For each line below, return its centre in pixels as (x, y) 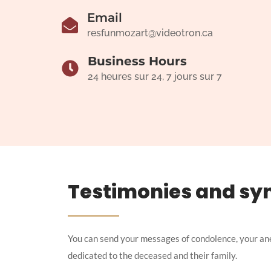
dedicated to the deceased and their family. (152, 255)
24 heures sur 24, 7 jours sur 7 (155, 77)
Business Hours (137, 61)
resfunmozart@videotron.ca (150, 33)
